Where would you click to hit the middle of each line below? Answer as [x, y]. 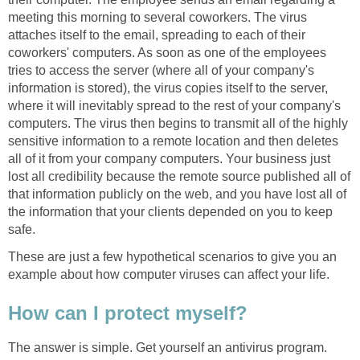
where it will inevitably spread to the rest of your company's [174, 105]
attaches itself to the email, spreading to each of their [157, 35]
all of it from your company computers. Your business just [169, 158]
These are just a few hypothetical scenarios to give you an [172, 256]
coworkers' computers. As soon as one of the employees [167, 52]
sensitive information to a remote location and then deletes [173, 141]
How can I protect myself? [128, 313]
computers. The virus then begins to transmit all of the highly [178, 123]
